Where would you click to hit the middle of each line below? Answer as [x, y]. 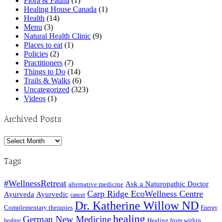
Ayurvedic [52, 194]
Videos [35, 99]
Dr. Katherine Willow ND [137, 206]
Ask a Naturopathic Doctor [167, 184]
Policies [36, 54]
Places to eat [43, 45]
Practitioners [43, 63]
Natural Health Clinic [57, 36]
